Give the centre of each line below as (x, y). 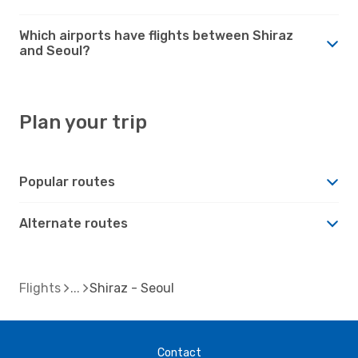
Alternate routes (74, 223)
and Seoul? (55, 50)
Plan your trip (83, 122)
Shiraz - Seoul (132, 288)
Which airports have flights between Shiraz (156, 35)
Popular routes (67, 181)
